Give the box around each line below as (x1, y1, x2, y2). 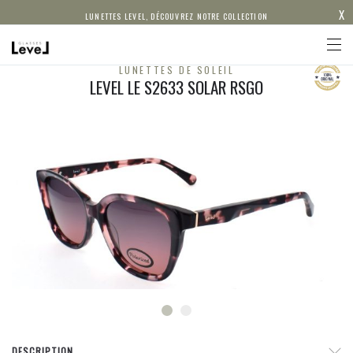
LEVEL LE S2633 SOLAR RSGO (90, 75, 263, 99)
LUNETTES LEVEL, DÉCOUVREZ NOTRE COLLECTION (84, 10, 269, 22)
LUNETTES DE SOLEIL (118, 63, 235, 76)
